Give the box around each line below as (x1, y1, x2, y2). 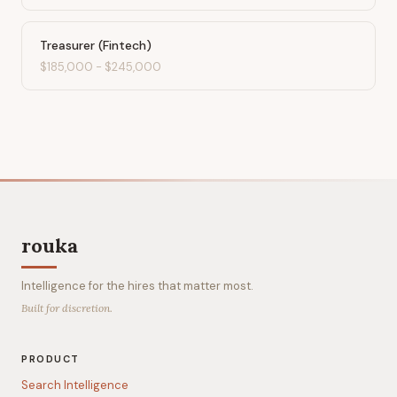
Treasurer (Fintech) (40, 37, 152, 53)
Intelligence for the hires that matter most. (21, 278, 253, 293)
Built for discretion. (21, 301, 113, 315)
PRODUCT (21, 353, 80, 365)
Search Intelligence (21, 378, 128, 393)
